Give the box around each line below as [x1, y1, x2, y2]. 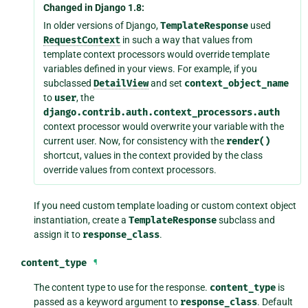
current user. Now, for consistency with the [43, 135, 227, 146]
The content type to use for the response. [34, 281, 210, 293]
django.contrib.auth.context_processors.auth [43, 106, 280, 118]
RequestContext [43, 34, 121, 46]
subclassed [43, 77, 94, 89]
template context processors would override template [43, 48, 270, 60]
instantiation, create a [34, 214, 129, 225]
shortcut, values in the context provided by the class [43, 149, 263, 161]
